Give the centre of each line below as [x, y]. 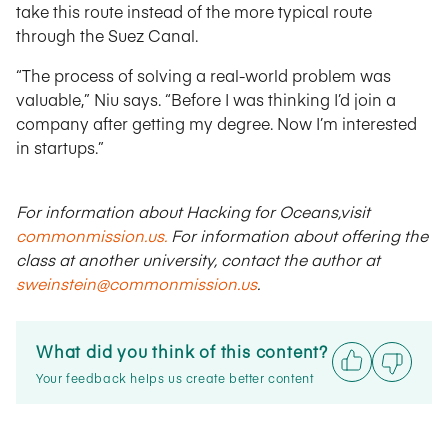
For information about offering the [297, 235]
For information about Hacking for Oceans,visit [193, 211]
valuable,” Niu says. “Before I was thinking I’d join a [206, 99]
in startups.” [60, 147]
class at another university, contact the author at [198, 259]
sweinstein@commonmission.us [136, 283]
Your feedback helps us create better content [175, 378]
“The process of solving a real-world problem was [203, 75]
